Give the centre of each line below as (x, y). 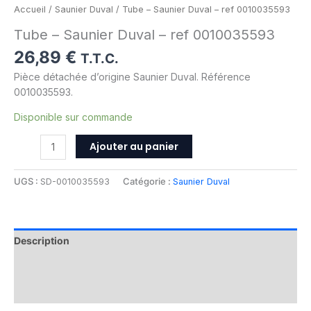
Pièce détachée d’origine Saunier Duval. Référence (132, 77)
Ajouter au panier (134, 147)
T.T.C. (100, 59)
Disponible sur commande (73, 117)
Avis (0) (33, 291)
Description (42, 241)
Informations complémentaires (87, 266)
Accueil (30, 10)
